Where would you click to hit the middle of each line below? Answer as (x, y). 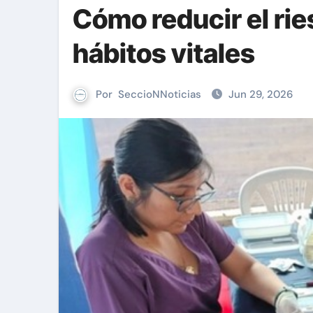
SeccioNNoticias (160, 94)
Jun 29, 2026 (261, 94)
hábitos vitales (164, 53)
